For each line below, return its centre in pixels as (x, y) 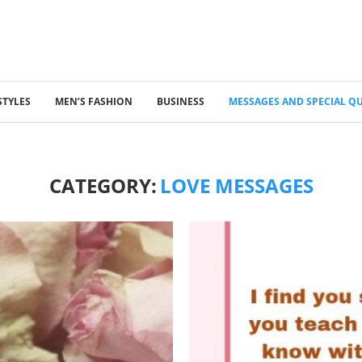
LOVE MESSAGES (236, 185)
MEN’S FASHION (94, 101)
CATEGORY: (103, 185)
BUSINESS (181, 101)
